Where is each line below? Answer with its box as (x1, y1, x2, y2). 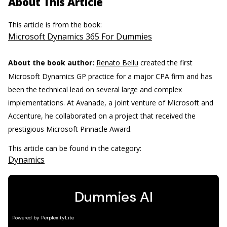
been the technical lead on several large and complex (8, 84, 182, 94)
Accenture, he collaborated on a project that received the (8, 110, 196, 121)
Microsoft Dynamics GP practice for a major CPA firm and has (8, 71, 212, 81)
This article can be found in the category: (8, 143, 143, 153)
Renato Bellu (96, 57, 138, 67)
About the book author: (8, 57, 94, 67)
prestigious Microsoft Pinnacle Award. (8, 124, 132, 134)
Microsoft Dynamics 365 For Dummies (8, 30, 152, 42)
